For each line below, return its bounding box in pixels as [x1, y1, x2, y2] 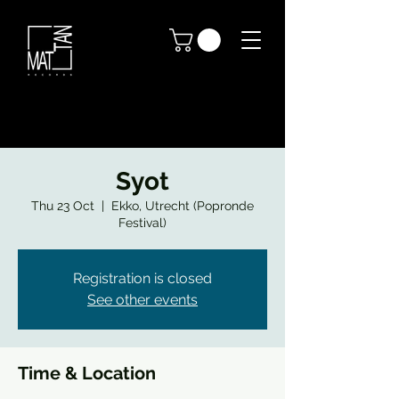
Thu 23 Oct [31, 199, 94, 213]
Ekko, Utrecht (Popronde [111, 199, 254, 213]
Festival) [118, 216, 167, 230]
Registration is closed [73, 270, 212, 287]
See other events [87, 291, 198, 308]
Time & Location [18, 362, 156, 384]
